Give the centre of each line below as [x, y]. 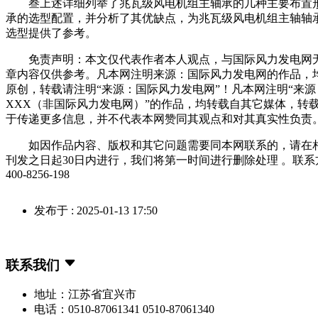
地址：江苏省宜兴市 [85, 295]
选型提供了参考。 [51, 33]
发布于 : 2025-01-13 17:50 [96, 210]
